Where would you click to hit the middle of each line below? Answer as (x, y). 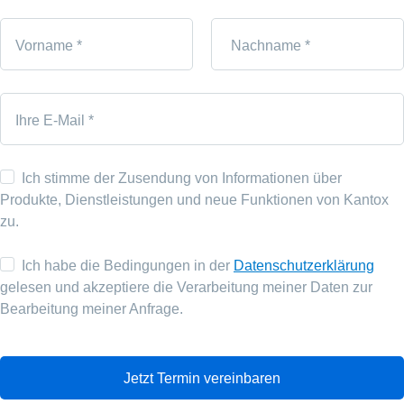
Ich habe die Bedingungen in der (128, 266)
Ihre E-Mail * (55, 120)
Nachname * (271, 46)
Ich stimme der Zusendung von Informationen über (182, 178)
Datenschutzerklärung (304, 266)
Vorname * (49, 46)
